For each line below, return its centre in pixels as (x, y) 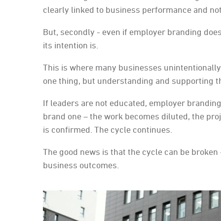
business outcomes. (81, 165)
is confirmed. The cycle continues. (108, 130)
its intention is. (71, 45)
